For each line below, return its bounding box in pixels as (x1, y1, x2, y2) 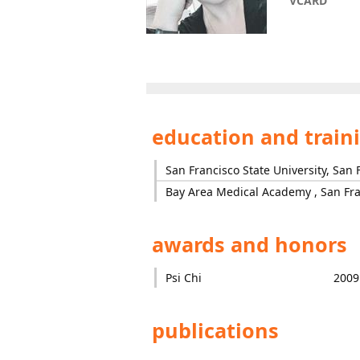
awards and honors (146, 231, 347, 258)
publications (146, 317, 279, 344)
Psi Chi (165, 270, 202, 285)
